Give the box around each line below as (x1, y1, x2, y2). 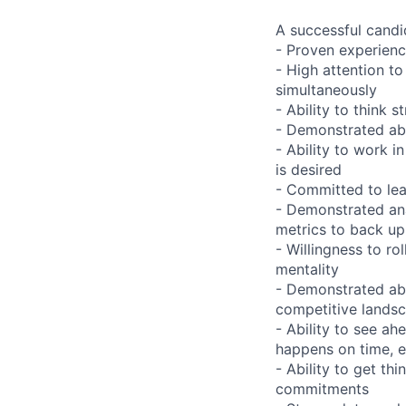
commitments (275, 379, 369, 398)
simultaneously (275, 80, 377, 99)
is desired (275, 159, 342, 179)
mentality (275, 259, 339, 278)
